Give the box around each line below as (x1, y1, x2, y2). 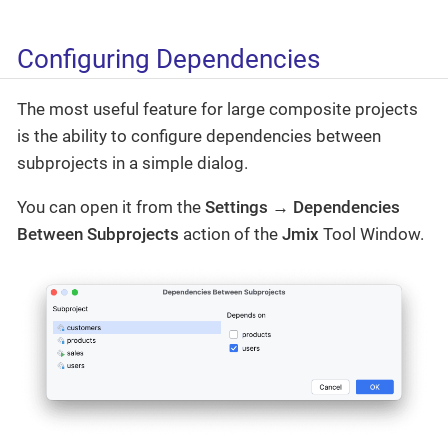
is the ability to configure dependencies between (17, 125, 381, 146)
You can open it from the (17, 196, 205, 217)
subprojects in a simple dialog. (17, 152, 248, 173)
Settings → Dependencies (205, 196, 400, 217)
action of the (179, 223, 282, 244)
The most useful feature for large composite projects (17, 98, 418, 119)
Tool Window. (319, 223, 424, 244)
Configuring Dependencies (17, 44, 320, 75)
